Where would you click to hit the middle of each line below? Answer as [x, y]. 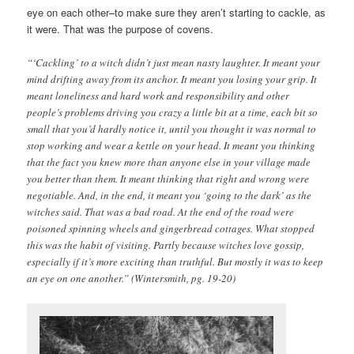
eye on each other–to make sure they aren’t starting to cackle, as [177, 13]
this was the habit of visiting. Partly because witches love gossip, [166, 245]
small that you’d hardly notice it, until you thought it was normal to [172, 128]
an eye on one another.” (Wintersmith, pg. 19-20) [132, 278]
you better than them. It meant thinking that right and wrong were [168, 178]
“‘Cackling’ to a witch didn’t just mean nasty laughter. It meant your [174, 62]
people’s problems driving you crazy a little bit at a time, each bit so [173, 112]
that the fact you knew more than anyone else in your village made [169, 162]
